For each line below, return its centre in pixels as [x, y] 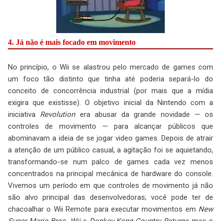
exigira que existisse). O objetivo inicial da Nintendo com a [110, 103]
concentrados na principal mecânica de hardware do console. [110, 174]
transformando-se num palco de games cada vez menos [110, 162]
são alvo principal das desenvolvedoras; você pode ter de [110, 198]
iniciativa [24, 115]
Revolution [58, 115]
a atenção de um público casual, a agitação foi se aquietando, [110, 150]
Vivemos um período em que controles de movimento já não [110, 186]
